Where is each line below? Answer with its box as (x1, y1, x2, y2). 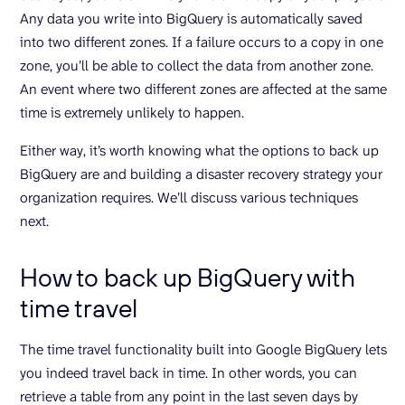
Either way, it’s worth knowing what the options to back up (20, 141, 379, 160)
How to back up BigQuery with (20, 261, 355, 293)
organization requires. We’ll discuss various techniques (20, 188, 358, 207)
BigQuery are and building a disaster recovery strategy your (20, 165, 382, 184)
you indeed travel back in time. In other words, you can (20, 363, 357, 382)
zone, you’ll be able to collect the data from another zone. (20, 56, 373, 75)
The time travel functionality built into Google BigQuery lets (20, 340, 387, 359)
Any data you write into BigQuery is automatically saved (20, 9, 363, 28)
